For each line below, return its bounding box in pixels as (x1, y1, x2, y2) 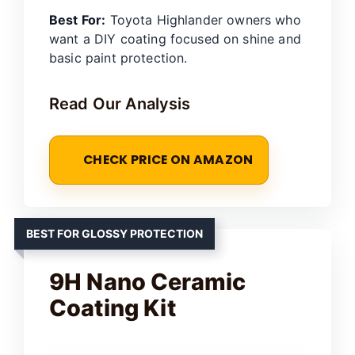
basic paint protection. (49, 50, 188, 67)
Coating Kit (49, 294, 176, 323)
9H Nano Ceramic (49, 268, 246, 296)
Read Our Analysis (49, 94, 191, 114)
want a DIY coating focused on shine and (49, 31, 301, 48)
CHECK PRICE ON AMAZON (83, 151, 254, 169)
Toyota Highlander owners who (105, 12, 301, 29)
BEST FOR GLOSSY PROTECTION (26, 227, 203, 241)
